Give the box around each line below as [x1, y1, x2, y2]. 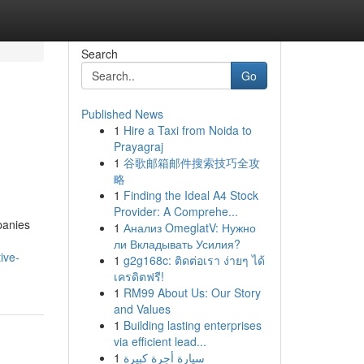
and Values [113, 301, 171, 317]
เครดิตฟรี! [113, 268, 164, 284]
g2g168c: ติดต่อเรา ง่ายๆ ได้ [123, 252, 265, 268]
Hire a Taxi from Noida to [123, 122, 252, 138]
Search [80, 45, 118, 62]
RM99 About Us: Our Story [123, 284, 261, 301]
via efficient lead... [113, 333, 206, 349]
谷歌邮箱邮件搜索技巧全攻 [123, 154, 260, 171]
